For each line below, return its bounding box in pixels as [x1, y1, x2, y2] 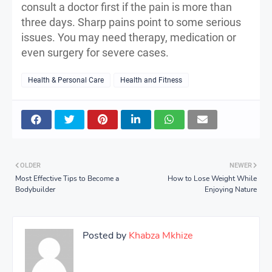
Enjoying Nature [205, 184, 257, 194]
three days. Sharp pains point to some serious [21, 15, 241, 29]
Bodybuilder [15, 184, 55, 194]
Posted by [83, 228, 126, 242]
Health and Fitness [120, 75, 182, 84]
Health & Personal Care [28, 75, 104, 84]
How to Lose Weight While [168, 173, 257, 183]
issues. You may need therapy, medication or [21, 30, 236, 44]
